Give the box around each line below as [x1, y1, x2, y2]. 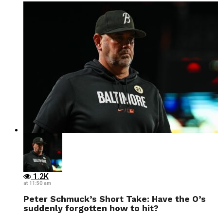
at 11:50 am [23, 180, 51, 187]
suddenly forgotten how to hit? [23, 203, 159, 213]
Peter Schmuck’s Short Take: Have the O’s [23, 194, 206, 204]
